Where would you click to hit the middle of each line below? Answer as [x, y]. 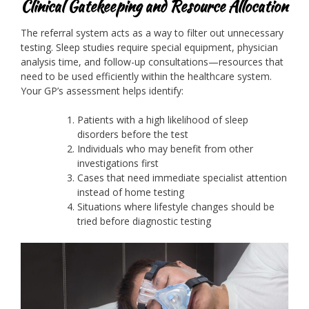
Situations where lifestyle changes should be [176, 207]
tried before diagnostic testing [144, 221]
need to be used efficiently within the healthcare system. [146, 77]
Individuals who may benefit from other [165, 149]
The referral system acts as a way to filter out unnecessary [152, 33]
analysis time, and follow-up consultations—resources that [152, 62]
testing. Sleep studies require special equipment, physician [149, 48]
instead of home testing [131, 192]
